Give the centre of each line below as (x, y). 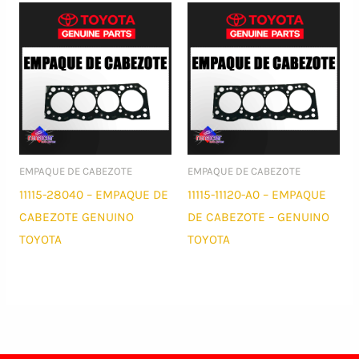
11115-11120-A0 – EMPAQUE (257, 194)
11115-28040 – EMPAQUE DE (93, 194)
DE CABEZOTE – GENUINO (258, 217)
